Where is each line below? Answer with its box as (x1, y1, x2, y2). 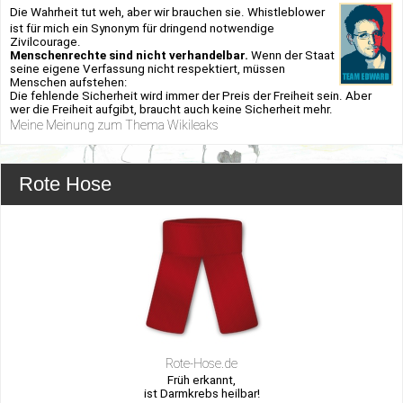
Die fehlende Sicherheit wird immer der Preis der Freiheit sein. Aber (10, 88, 372, 103)
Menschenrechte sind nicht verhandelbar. (10, 48, 248, 62)
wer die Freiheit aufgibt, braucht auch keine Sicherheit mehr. (10, 102, 333, 116)
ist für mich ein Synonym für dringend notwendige (10, 21, 274, 35)
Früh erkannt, (167, 372, 236, 387)
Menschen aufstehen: (10, 75, 127, 89)
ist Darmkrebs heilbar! (143, 386, 260, 400)
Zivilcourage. (10, 34, 81, 49)
